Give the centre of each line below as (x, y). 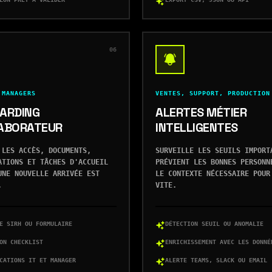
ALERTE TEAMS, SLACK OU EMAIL (216, 260)
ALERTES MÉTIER (201, 112)
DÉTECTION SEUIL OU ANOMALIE (214, 224)
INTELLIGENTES (197, 127)
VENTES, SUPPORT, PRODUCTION (213, 93)
